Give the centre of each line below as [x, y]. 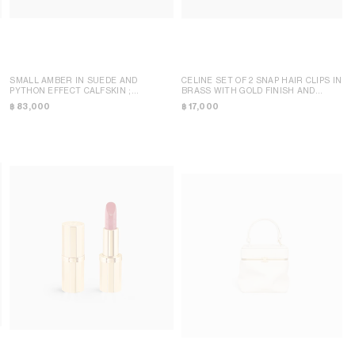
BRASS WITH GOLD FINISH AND [248, 91]
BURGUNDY [34, 100]
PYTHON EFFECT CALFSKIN [69, 90]
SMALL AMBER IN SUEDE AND [74, 80]
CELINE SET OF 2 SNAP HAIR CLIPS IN [261, 80]
